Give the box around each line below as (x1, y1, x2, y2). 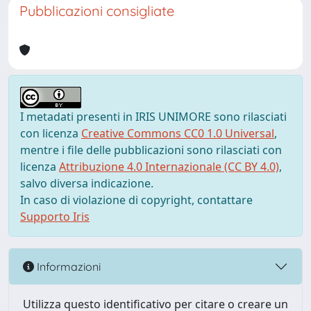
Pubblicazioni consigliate (19, 2, 174, 19)
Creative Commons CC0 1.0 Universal (81, 126, 274, 141)
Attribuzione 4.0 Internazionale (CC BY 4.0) (59, 159, 279, 174)
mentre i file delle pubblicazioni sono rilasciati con (20, 142, 282, 158)
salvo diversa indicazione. (20, 176, 153, 191)
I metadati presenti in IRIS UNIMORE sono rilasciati (20, 109, 287, 124)
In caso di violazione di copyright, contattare (20, 192, 253, 208)
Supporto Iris (20, 209, 90, 224)
